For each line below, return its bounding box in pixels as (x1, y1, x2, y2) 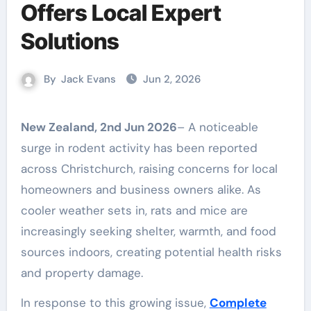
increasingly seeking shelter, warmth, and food (20, 224, 276, 239)
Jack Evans (61, 72, 116, 86)
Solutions (20, 28, 119, 55)
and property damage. (20, 265, 143, 280)
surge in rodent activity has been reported (20, 140, 258, 155)
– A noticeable (176, 119, 258, 135)
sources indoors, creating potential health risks (20, 244, 282, 260)
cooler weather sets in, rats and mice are (20, 203, 248, 218)
